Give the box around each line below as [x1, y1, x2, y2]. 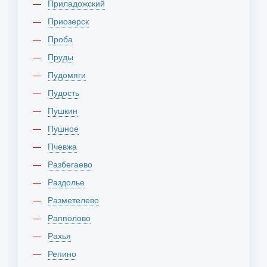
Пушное [54, 122, 79, 134]
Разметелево [53, 194, 99, 206]
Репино [52, 247, 76, 259]
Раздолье [53, 176, 85, 188]
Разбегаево [53, 158, 92, 170]
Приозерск [54, 15, 89, 27]
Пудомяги [54, 69, 86, 80]
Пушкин [54, 104, 77, 116]
